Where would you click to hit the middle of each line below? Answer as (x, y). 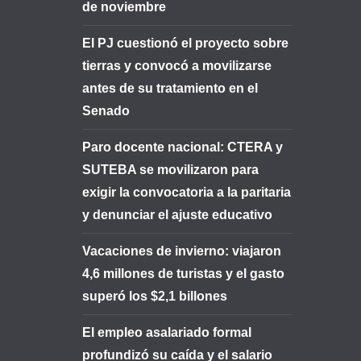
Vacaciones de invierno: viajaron (182, 251)
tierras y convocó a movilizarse (177, 66)
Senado (106, 111)
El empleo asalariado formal (167, 332)
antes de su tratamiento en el (170, 88)
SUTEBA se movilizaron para (170, 170)
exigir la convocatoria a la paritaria (187, 192)
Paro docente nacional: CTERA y (183, 147)
